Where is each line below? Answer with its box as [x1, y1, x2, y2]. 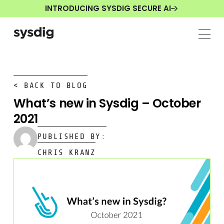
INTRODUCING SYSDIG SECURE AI [44, 3, 171, 14]
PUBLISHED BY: [37, 131, 106, 141]
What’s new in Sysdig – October [13, 94, 201, 111]
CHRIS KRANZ [37, 147, 96, 157]
